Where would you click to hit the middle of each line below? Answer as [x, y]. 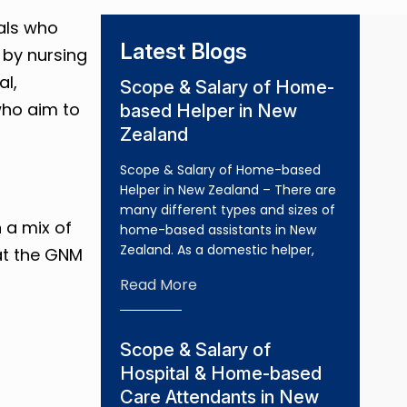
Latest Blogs [183, 51]
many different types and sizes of [227, 210]
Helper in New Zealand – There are [228, 190]
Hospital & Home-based [220, 373]
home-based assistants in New [218, 230]
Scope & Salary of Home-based [220, 170]
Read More [158, 285]
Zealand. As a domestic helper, [217, 250]
